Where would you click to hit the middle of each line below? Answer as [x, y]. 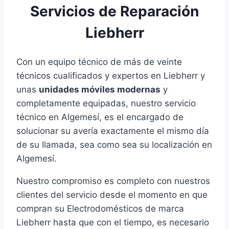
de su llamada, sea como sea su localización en [114, 145]
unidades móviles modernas [100, 90]
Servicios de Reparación [114, 11]
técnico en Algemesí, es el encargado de [100, 117]
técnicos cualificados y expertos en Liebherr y [111, 76]
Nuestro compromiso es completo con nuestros [113, 181]
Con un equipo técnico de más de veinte [99, 62]
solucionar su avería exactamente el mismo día [113, 131]
